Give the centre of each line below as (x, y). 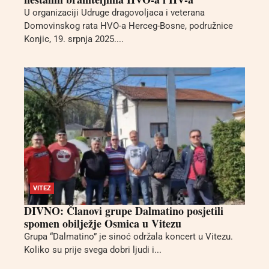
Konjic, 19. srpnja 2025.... (74, 39)
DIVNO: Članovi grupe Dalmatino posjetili (124, 211)
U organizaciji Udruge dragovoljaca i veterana (114, 13)
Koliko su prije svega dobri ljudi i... (93, 250)
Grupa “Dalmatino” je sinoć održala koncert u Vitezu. (128, 237)
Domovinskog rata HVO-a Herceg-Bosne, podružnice (128, 26)
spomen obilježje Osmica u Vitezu (103, 224)
